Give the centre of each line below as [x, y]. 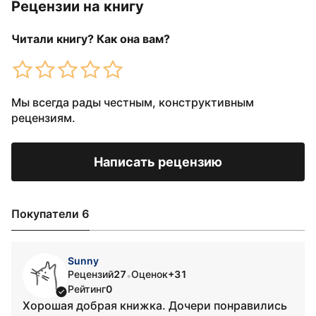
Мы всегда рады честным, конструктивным [133, 102]
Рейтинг [87, 289]
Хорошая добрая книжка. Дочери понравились [155, 305]
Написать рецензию [158, 162]
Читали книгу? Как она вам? [91, 39]
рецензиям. [43, 118]
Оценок [150, 274]
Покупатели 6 [50, 214]
